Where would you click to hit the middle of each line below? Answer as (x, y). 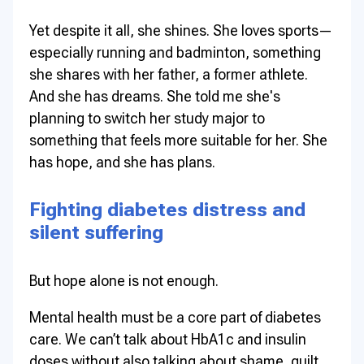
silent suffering (96, 233)
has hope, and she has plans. (122, 162)
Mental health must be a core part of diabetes (175, 318)
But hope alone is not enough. (124, 281)
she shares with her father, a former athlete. (169, 74)
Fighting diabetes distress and (167, 210)
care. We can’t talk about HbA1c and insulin (168, 340)
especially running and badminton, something (175, 52)
